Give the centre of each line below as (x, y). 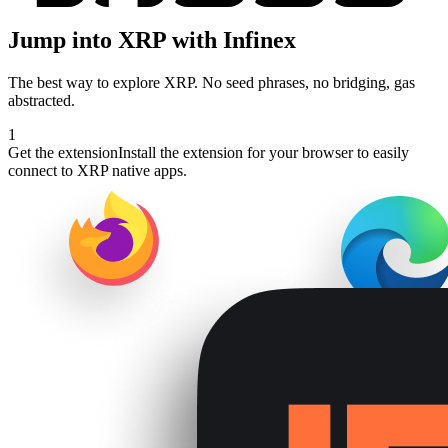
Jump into (63, 39)
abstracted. (41, 100)
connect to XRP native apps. (97, 170)
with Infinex (231, 39)
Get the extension (63, 152)
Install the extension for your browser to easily (263, 152)
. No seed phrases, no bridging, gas (304, 82)
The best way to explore (86, 82)
